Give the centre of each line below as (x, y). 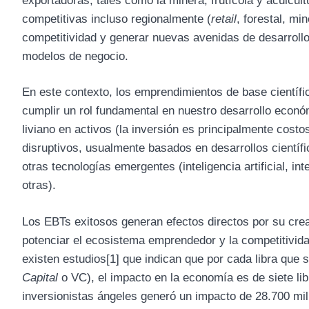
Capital (40, 277)
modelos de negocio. (75, 56)
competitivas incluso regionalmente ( (117, 19)
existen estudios (64, 259)
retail (224, 19)
